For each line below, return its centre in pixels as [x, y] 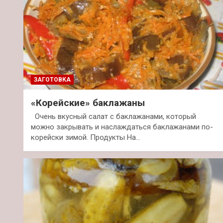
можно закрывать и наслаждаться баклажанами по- [122, 127]
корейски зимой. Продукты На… [86, 138]
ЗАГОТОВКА [52, 80]
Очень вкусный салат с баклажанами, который [113, 117]
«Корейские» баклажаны [88, 103]
